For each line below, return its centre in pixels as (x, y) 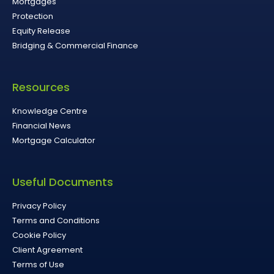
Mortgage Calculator (54, 140)
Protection (33, 16)
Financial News (42, 125)
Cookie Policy (39, 235)
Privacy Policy (39, 206)
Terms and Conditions (56, 220)
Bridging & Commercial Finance (75, 45)
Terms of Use (38, 264)
